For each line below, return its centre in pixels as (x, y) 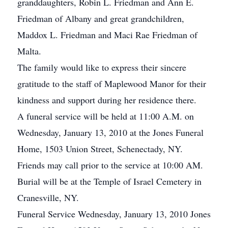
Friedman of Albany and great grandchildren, (101, 18)
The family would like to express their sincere (102, 67)
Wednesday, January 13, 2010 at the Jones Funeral (110, 132)
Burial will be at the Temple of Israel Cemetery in (109, 181)
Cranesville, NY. (48, 197)
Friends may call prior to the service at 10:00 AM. (110, 165)
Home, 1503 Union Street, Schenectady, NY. (100, 149)
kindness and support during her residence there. (107, 100)
